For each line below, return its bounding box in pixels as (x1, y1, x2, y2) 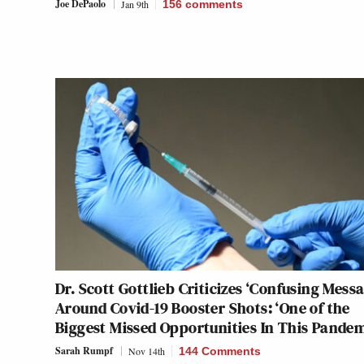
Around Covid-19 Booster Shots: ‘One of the (55, 297, 350, 320)
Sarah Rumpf (55, 344, 113, 358)
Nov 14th (128, 344, 165, 358)
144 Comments (179, 344, 261, 358)
